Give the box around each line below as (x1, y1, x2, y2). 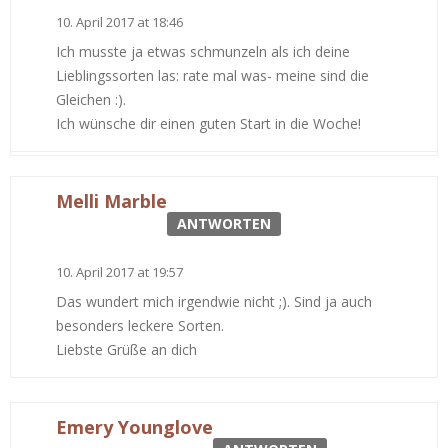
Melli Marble (56, 188, 167, 213)
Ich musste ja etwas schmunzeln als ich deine (56, 41, 350, 61)
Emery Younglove (56, 414, 213, 439)
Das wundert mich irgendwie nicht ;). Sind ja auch (56, 291, 372, 311)
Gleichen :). (56, 89, 126, 109)
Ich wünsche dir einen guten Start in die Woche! (56, 113, 361, 133)
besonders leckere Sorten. (56, 315, 224, 335)
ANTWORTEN (177, 213, 271, 233)
